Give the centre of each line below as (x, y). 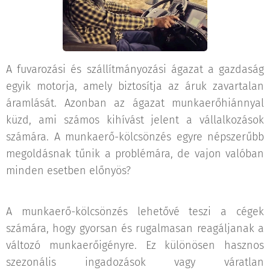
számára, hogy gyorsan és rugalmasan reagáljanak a (135, 228)
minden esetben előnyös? (68, 171)
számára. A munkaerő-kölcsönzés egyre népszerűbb (135, 137)
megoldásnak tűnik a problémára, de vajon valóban (135, 154)
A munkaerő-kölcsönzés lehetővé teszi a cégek (135, 212)
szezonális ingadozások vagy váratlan (135, 262)
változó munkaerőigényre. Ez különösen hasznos (135, 245)
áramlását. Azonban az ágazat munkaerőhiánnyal (135, 103)
